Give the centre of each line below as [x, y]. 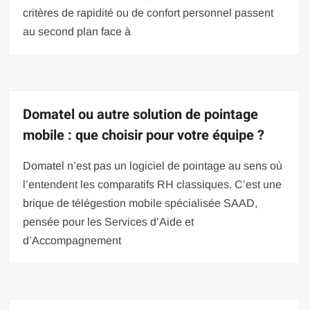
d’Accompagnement [72, 240]
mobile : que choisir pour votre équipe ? [144, 135]
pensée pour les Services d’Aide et [109, 221]
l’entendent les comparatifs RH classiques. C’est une [153, 184]
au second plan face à [77, 31]
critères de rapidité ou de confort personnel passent [148, 12]
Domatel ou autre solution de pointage [141, 114]
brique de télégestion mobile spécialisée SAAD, [140, 203]
